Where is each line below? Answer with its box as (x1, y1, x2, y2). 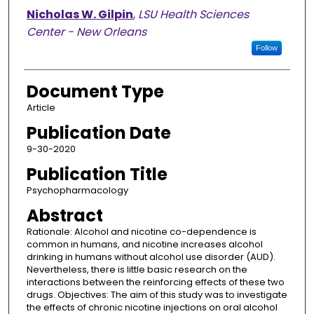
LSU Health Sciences (137, 6, 249, 23)
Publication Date (26, 121, 171, 145)
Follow (255, 43, 278, 53)
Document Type (26, 80, 164, 104)
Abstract (26, 204, 103, 228)
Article (26, 101, 55, 115)
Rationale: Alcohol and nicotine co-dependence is (26, 225, 257, 239)
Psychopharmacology (26, 184, 128, 198)
